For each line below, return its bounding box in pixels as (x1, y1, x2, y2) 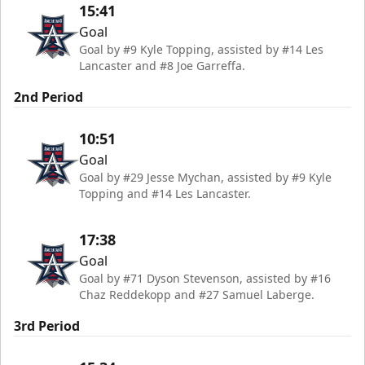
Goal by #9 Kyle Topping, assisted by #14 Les (79, 42, 323, 57)
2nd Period (14, 88, 83, 106)
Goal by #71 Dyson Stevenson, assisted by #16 (79, 270, 331, 286)
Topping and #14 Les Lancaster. (79, 186, 251, 201)
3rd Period (14, 317, 80, 335)
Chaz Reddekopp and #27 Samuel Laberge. (79, 287, 314, 302)
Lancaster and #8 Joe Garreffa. (79, 58, 245, 73)
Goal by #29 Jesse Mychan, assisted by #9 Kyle (79, 169, 332, 185)
